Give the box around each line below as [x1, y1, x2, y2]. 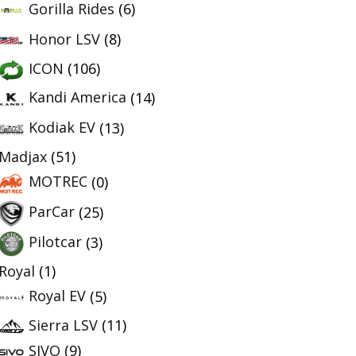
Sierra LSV [29, 315, 98, 335]
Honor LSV [29, 29, 100, 48]
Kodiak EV [29, 118, 95, 137]
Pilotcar [29, 232, 82, 252]
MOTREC [29, 172, 87, 192]
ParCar [29, 202, 75, 222]
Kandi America [29, 87, 126, 107]
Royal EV [29, 286, 86, 306]
